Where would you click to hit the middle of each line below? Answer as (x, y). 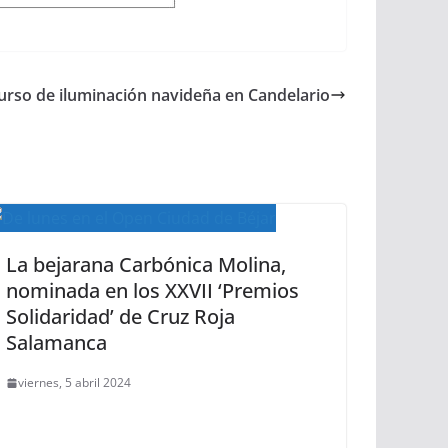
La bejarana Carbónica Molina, (146, 265)
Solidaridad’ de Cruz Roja (120, 317)
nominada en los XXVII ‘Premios (152, 291)
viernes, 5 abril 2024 (74, 383)
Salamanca (56, 343)
